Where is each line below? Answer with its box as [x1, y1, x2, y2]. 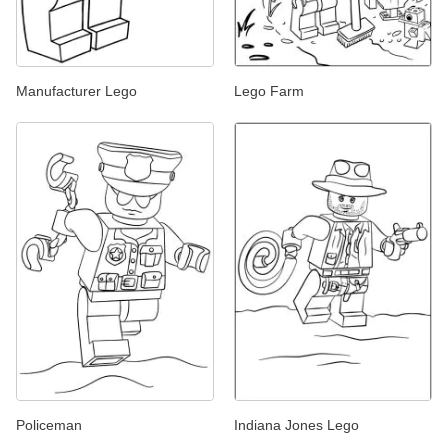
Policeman [16, 417, 82, 434]
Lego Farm [234, 83, 304, 100]
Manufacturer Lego [16, 83, 137, 100]
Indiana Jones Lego [234, 417, 359, 434]
